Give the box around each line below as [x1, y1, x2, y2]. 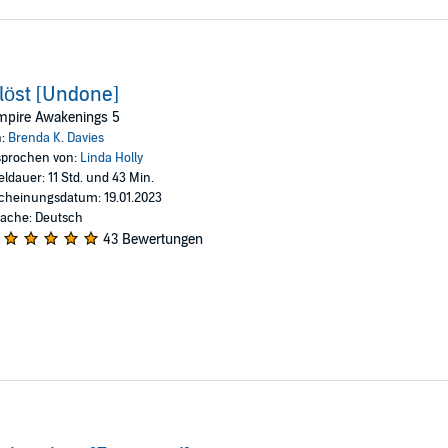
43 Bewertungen [102, 230, 203, 248]
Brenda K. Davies [7, 129, 104, 146]
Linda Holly [79, 149, 143, 166]
